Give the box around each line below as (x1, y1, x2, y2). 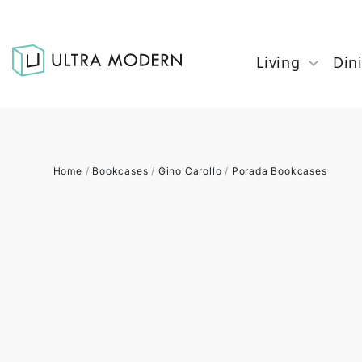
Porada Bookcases (231, 165, 327, 177)
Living (256, 53, 301, 72)
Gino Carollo (158, 165, 222, 177)
